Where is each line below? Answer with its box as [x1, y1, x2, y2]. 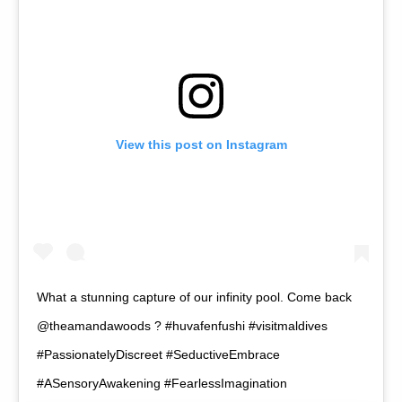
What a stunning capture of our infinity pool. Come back [37, 290, 352, 305]
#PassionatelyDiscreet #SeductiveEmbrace [37, 347, 280, 363]
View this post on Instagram [115, 137, 287, 153]
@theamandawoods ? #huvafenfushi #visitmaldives [37, 319, 328, 334]
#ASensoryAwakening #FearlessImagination [37, 376, 287, 391]
